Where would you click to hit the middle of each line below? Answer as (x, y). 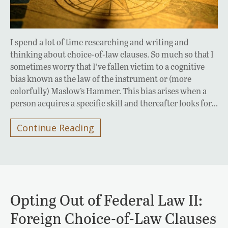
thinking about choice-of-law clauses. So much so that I (112, 54)
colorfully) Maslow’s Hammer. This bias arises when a (108, 91)
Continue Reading (55, 128)
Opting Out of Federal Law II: (106, 200)
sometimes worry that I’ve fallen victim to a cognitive (107, 67)
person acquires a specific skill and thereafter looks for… (114, 103)
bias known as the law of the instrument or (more (101, 79)
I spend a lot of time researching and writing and (99, 42)
